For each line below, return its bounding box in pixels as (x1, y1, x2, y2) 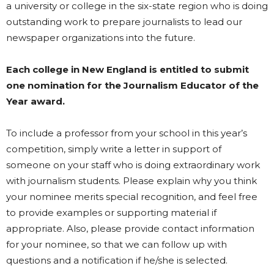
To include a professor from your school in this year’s (6, 127, 247, 139)
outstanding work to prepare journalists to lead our (6, 16, 242, 28)
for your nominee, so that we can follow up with (6, 239, 227, 250)
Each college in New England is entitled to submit (6, 64, 249, 75)
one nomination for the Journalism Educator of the (6, 80, 259, 91)
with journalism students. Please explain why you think (6, 175, 257, 187)
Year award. (6, 95, 65, 107)
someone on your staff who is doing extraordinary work (6, 159, 260, 171)
